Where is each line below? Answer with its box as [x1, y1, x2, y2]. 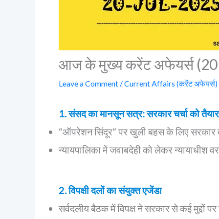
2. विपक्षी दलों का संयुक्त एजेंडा [59, 184, 162, 196]
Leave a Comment [59, 79, 118, 88]
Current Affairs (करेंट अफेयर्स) [124, 79, 218, 88]
